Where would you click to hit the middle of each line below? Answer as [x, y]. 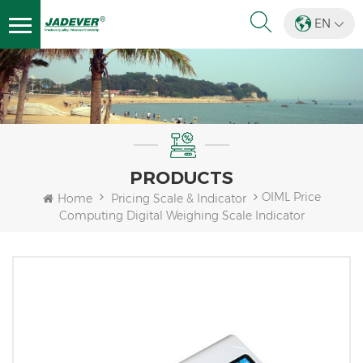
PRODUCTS [181, 178]
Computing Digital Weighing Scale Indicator [181, 215]
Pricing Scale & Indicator [178, 198]
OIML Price [291, 197]
